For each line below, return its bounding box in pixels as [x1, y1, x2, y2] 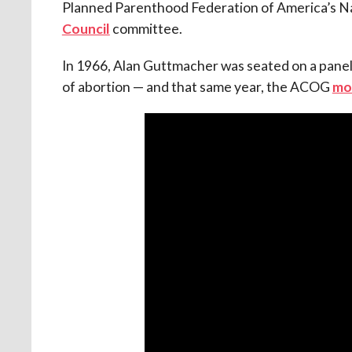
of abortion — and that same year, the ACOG [61, 78, 332, 95]
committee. [109, 20, 182, 37]
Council [61, 20, 110, 37]
